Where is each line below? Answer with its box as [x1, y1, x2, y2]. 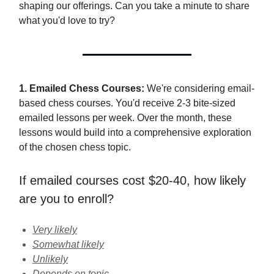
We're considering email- [144, 83, 254, 94]
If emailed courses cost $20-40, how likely [19, 174, 246, 187]
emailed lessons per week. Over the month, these [19, 113, 232, 123]
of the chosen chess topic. [19, 142, 131, 152]
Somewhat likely [32, 239, 104, 250]
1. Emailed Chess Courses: [19, 83, 144, 94]
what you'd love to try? [19, 15, 115, 26]
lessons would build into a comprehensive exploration [19, 127, 251, 138]
